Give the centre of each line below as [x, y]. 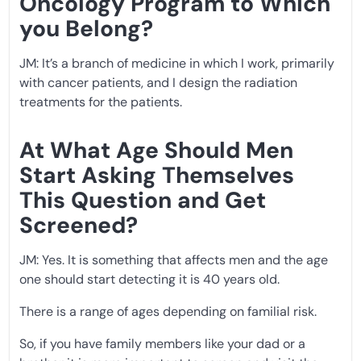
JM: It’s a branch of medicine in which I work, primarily [177, 63]
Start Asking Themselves [157, 175]
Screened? [79, 225]
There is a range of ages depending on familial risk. [168, 311]
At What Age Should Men [156, 150]
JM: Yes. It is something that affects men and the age [174, 259]
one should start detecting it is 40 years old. [149, 279]
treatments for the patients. [101, 102]
